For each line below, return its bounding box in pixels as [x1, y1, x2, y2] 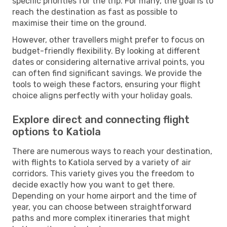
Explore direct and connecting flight [12, 113, 190, 126]
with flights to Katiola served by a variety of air [12, 157, 191, 167]
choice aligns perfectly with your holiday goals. [12, 90, 193, 100]
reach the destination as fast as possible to [12, 7, 177, 17]
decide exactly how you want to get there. [12, 179, 175, 190]
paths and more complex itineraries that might [12, 213, 190, 223]
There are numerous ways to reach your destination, [12, 146, 212, 156]
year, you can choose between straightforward [12, 202, 192, 212]
